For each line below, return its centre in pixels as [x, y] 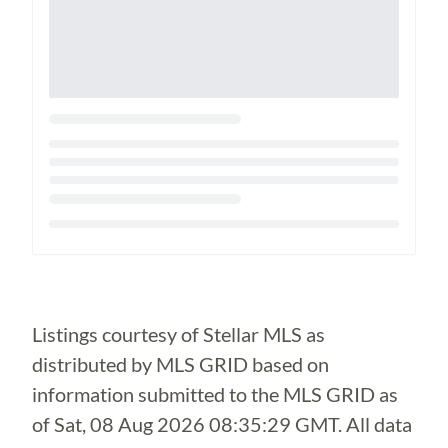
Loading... [88, 252]
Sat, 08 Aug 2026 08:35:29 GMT [196, 424]
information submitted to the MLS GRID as [215, 394]
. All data [375, 424]
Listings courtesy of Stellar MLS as [178, 334]
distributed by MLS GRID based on [180, 364]
